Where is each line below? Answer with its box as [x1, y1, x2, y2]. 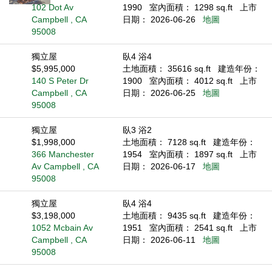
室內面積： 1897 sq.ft [149, 149, 235, 159]
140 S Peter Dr [32, 76, 89, 86]
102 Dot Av [32, 2, 74, 12]
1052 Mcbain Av [32, 223, 93, 233]
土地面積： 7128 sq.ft [122, 137, 208, 147]
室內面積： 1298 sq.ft [149, 2, 235, 12]
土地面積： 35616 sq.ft [122, 64, 213, 73]
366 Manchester [32, 149, 95, 159]
